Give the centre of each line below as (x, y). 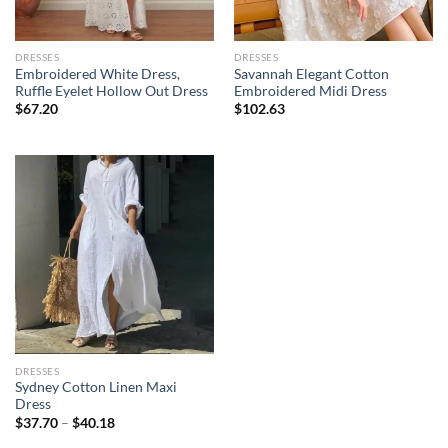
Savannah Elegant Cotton (311, 73)
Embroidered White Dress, (97, 73)
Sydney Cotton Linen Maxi (95, 387)
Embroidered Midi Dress (310, 90)
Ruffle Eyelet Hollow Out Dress (111, 90)
